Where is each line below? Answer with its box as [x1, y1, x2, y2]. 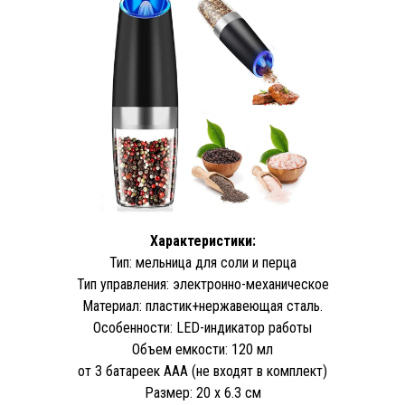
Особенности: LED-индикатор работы [93, 319, 312, 336]
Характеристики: [149, 232, 256, 250]
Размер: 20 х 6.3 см [144, 384, 261, 401]
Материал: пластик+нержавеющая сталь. [82, 297, 323, 315]
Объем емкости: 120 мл [132, 341, 273, 358]
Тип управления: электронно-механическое [76, 276, 329, 293]
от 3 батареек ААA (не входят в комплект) [78, 363, 327, 380]
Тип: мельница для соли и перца [108, 254, 297, 271]
